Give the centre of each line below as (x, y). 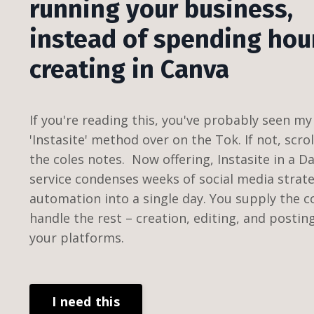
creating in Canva (129, 69)
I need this (86, 301)
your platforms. (78, 238)
